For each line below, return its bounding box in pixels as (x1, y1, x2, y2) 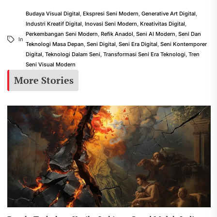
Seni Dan (178, 31, 201, 37)
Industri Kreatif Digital (26, 20, 82, 27)
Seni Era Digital (119, 41, 157, 47)
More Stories (14, 74, 74, 87)
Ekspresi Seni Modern (83, 10, 139, 17)
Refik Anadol (101, 31, 133, 37)
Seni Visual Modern (26, 61, 76, 68)
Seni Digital (87, 41, 116, 47)
